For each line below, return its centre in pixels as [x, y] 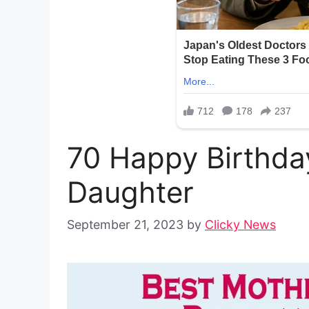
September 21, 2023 [125, 225]
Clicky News [240, 225]
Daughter [130, 192]
